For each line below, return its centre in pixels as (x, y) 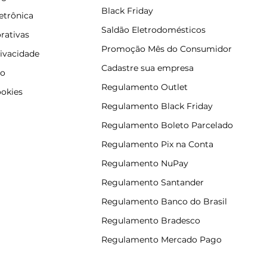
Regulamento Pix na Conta (157, 145)
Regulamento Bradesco (150, 221)
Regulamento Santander (152, 183)
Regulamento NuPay (145, 164)
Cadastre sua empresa (147, 68)
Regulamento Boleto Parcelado (167, 125)
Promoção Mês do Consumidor (166, 49)
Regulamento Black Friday (157, 106)
